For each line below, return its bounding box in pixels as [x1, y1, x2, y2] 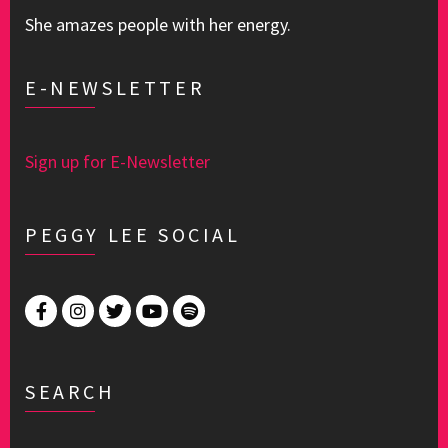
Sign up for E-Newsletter [25, 150, 210, 173]
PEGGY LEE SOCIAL [25, 222, 241, 247]
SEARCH [25, 379, 116, 404]
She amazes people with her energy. [25, 13, 291, 36]
